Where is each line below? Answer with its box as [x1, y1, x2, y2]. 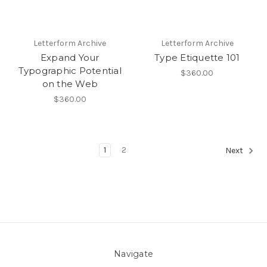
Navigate [114, 248, 153, 259]
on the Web [42, 77, 98, 89]
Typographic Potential [18, 64, 122, 76]
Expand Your [40, 51, 100, 63]
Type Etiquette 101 [154, 51, 240, 63]
